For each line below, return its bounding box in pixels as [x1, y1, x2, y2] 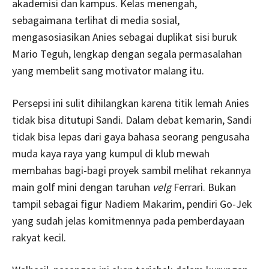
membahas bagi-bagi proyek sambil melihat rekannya [12, 163, 251, 177]
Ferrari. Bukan [174, 180, 236, 194]
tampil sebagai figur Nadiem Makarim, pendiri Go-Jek [12, 196, 252, 211]
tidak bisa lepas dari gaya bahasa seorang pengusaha [12, 129, 250, 144]
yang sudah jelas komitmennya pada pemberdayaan [12, 213, 244, 228]
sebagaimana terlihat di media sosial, [12, 13, 180, 27]
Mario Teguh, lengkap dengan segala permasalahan [12, 46, 242, 61]
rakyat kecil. [12, 230, 66, 244]
